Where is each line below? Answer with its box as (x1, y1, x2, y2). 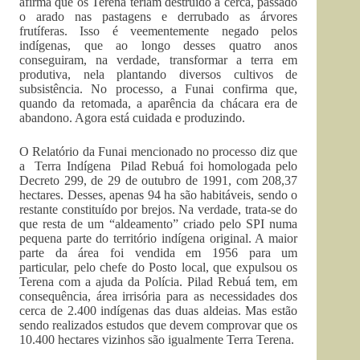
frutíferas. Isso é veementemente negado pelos (19, 24, 298, 38)
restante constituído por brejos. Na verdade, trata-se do (19, 202, 298, 216)
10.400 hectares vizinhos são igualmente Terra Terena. (19, 333, 294, 346)
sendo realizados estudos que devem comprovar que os (19, 318, 298, 332)
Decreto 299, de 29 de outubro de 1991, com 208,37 (19, 174, 298, 187)
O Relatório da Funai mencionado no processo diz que (19, 145, 298, 158)
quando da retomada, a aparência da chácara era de (19, 96, 298, 110)
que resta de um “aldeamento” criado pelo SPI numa (19, 217, 298, 231)
